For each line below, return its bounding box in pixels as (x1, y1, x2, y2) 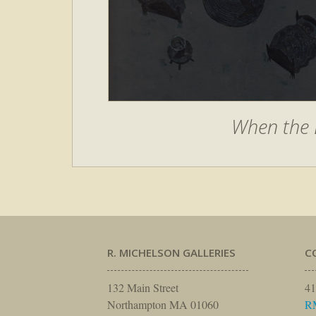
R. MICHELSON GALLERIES (107, 245, 236, 260)
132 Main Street (107, 280, 178, 296)
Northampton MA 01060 (107, 297, 219, 312)
